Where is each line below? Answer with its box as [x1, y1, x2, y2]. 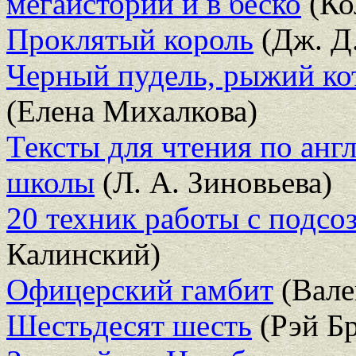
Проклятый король [6, 21, 253, 56]
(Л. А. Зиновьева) [95, 164, 332, 199]
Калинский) [6, 236, 161, 271]
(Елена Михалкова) [6, 93, 257, 128]
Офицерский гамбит [6, 272, 273, 307]
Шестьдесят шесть [6, 308, 252, 342]
